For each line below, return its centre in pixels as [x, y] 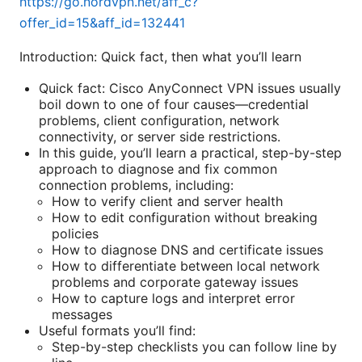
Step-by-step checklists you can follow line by [194, 347]
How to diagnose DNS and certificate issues [187, 250]
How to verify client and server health [167, 202]
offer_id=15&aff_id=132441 [102, 23]
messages [82, 315]
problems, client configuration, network [159, 121]
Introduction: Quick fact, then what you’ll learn [160, 57]
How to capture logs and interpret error [173, 299]
